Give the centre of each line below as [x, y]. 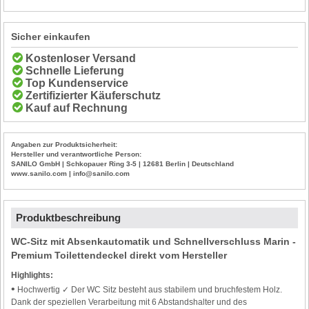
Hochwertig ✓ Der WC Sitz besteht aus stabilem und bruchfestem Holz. [149, 289]
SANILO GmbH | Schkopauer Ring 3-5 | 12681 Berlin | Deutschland [123, 163]
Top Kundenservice [77, 83]
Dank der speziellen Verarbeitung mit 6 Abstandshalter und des [129, 302]
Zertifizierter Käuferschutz [93, 95]
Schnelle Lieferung [75, 70]
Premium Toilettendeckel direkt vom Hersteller [119, 255]
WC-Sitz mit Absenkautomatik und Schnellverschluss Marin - [154, 241]
